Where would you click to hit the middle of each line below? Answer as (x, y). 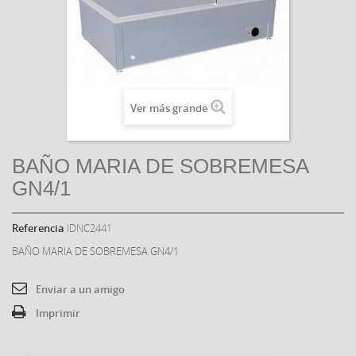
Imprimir (58, 313)
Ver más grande (169, 108)
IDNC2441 (89, 228)
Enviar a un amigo (80, 289)
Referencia (38, 228)
